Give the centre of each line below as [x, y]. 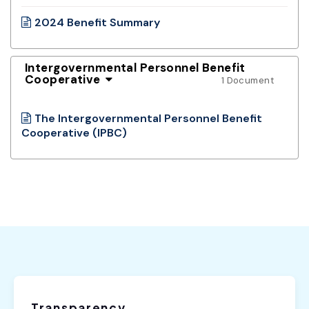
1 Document [247, 80]
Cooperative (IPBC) [74, 132]
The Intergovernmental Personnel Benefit [148, 118]
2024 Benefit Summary [97, 22]
